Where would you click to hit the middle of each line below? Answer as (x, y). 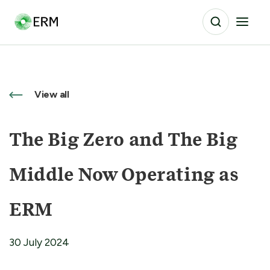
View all (51, 94)
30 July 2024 (39, 242)
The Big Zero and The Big (123, 141)
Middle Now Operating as (124, 176)
